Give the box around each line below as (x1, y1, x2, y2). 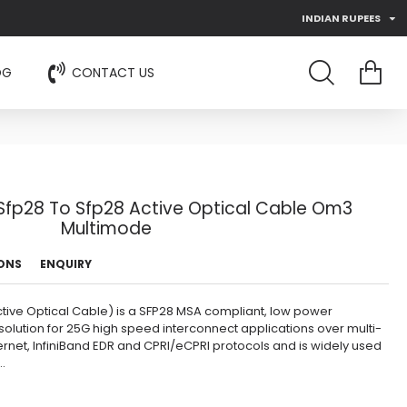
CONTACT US (72, 63, 154, 82)
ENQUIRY (40, 256, 92, 272)
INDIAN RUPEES (302, 11, 381, 25)
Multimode (61, 216, 152, 241)
